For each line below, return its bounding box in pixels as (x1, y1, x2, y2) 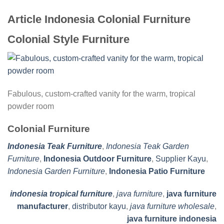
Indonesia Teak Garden (106, 141, 189, 150)
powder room (7, 102, 54, 111)
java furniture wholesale (130, 202, 214, 211)
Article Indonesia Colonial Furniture (7, 12, 190, 25)
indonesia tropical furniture (10, 189, 112, 198)
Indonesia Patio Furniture (109, 166, 205, 175)
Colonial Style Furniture (7, 33, 129, 46)
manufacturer (17, 202, 68, 211)
